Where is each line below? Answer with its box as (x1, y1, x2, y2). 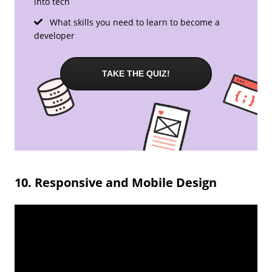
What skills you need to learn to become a (47, 16, 220, 28)
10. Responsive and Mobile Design (15, 174, 217, 191)
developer (34, 29, 75, 41)
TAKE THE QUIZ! (102, 68, 170, 78)
